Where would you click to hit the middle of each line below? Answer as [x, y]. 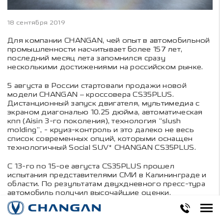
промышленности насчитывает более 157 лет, [95, 49]
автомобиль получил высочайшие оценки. [89, 192]
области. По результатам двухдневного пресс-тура [107, 184]
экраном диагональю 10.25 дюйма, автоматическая [105, 112]
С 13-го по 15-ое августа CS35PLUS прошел [91, 166]
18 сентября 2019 [36, 22]
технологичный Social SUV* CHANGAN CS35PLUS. [102, 147]
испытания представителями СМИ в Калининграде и [107, 175]
